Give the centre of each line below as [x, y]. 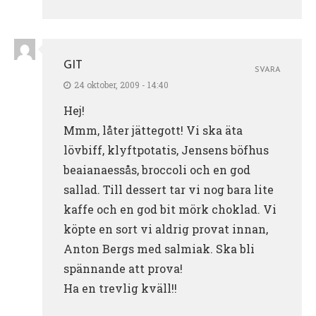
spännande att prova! [123, 268]
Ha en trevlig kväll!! [120, 288]
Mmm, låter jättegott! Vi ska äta [153, 130]
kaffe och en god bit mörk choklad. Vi [170, 209]
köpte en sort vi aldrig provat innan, [166, 229]
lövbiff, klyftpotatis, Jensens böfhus [166, 150]
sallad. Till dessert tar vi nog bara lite [169, 189]
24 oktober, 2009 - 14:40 [121, 84]
